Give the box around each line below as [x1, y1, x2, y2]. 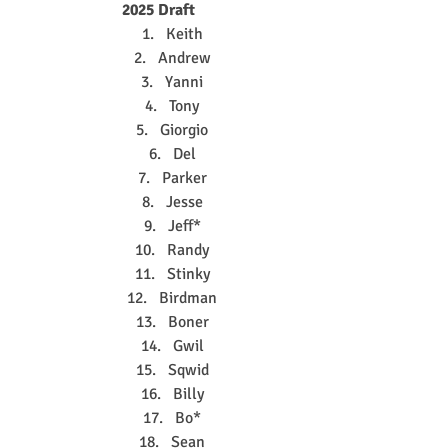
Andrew [157, 47, 211, 68]
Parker [161, 167, 207, 188]
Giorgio [160, 119, 208, 140]
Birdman [159, 287, 217, 308]
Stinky [166, 263, 210, 284]
